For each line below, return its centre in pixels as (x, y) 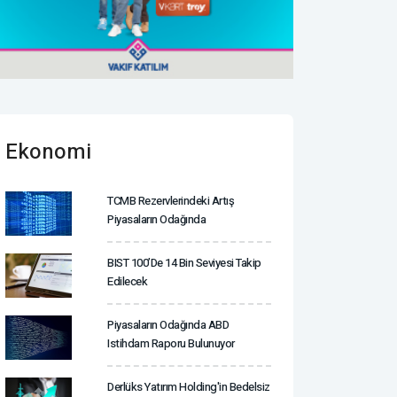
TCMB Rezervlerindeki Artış (171, 200)
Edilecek (127, 281)
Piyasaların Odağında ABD (168, 324)
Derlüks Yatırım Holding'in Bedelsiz (189, 386)
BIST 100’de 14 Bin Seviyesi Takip (184, 262)
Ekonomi (48, 152)
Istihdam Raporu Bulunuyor (171, 343)
